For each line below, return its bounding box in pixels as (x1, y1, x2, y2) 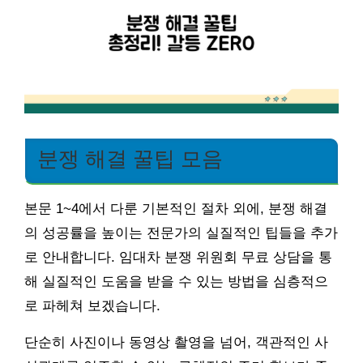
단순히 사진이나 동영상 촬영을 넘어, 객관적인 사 (24, 334, 328, 350)
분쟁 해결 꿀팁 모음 (37, 147, 223, 170)
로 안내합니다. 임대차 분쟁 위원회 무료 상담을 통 (24, 249, 332, 265)
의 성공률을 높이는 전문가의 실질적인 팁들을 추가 (24, 224, 338, 241)
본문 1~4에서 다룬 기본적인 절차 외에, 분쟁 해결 (24, 200, 327, 216)
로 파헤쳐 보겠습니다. (24, 297, 160, 314)
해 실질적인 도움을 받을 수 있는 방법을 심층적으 (24, 273, 328, 289)
